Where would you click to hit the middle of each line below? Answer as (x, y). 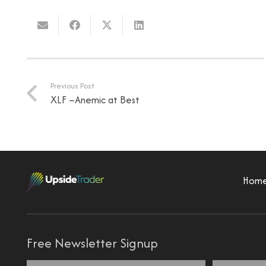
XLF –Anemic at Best (95, 99)
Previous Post (72, 85)
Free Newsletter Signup (92, 243)
